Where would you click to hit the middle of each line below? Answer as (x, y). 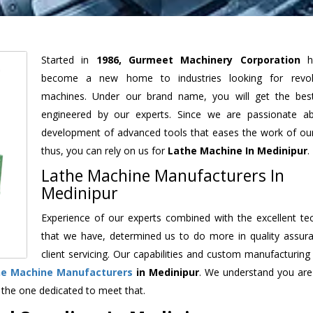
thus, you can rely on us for (104, 150)
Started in (69, 59)
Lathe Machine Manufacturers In (163, 175)
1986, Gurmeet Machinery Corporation (198, 59)
